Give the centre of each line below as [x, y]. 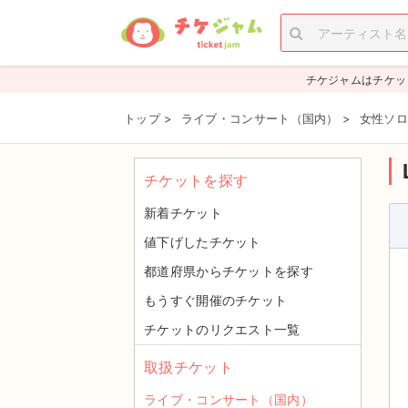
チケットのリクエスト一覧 [222, 329]
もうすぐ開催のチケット [216, 300]
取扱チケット [189, 367]
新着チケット [183, 213]
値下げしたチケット [203, 242]
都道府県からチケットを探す [229, 271]
